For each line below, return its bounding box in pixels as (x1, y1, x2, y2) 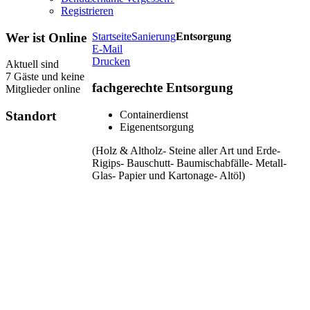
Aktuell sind (6, 58, 59, 71)
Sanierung (131, 30, 176, 42)
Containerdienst (120, 109, 189, 121)
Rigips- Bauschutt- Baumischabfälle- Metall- (92, 157, 287, 170)
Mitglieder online (6, 83, 80, 95)
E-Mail (92, 42, 123, 55)
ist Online (29, 30, 86, 45)
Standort (6, 109, 56, 124)
